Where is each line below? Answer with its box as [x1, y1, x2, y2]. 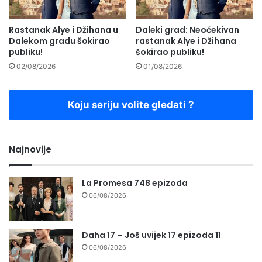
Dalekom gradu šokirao [9, 35, 110, 47]
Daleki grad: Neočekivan [136, 23, 239, 36]
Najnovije [9, 143, 51, 156]
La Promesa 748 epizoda [82, 177, 188, 189]
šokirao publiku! [136, 46, 204, 58]
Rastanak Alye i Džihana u [9, 23, 118, 36]
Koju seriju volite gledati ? [68, 98, 194, 111]
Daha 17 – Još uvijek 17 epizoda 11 [82, 229, 221, 241]
